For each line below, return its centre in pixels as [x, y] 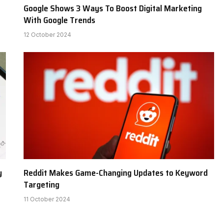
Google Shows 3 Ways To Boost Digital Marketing [113, 8]
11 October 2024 [47, 199]
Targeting [41, 185]
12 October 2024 [47, 34]
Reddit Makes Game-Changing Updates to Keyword [116, 173]
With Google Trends [59, 20]
